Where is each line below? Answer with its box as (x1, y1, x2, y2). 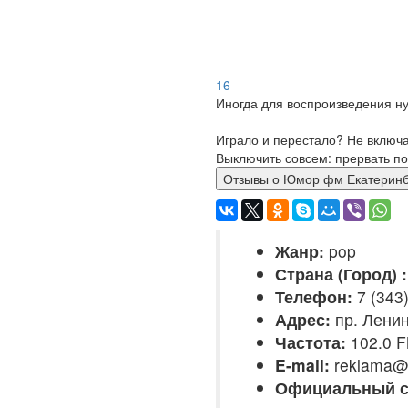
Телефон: (275, 285, 352, 308)
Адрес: (275, 308, 331, 331)
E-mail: (275, 353, 330, 376)
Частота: (275, 331, 346, 353)
